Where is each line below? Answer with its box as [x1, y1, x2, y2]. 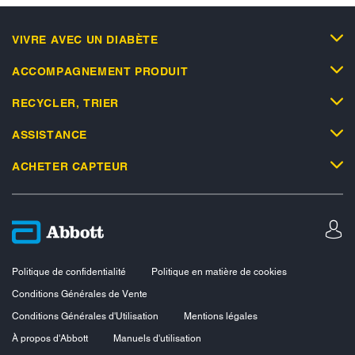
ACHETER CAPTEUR [12, 160, 128, 174]
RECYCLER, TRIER [12, 97, 119, 110]
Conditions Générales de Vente [12, 288, 147, 300]
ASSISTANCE [12, 128, 87, 142]
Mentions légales [184, 311, 258, 323]
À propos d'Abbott [12, 333, 88, 345]
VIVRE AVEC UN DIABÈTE [12, 33, 158, 47]
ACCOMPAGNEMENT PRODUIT [12, 65, 189, 78]
